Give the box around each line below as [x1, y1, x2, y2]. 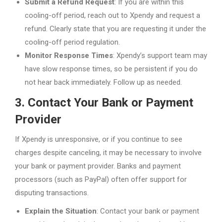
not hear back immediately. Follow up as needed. [25, 77, 182, 87]
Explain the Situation [25, 206, 97, 216]
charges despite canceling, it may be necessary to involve [15, 148, 202, 157]
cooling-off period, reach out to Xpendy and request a [25, 10, 200, 20]
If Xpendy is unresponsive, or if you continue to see [15, 134, 182, 144]
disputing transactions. [15, 188, 89, 197]
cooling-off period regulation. [25, 37, 120, 47]
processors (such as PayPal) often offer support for [15, 174, 187, 184]
